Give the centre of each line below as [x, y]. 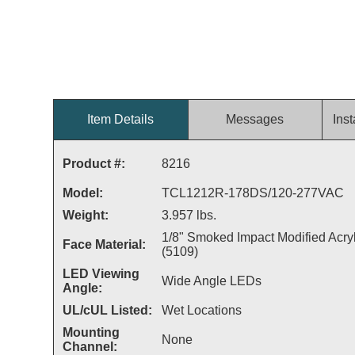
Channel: [90, 347]
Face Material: [104, 244]
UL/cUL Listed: [107, 310]
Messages [255, 119]
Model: [82, 193]
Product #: [94, 164]
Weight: [85, 215]
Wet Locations [201, 310]
